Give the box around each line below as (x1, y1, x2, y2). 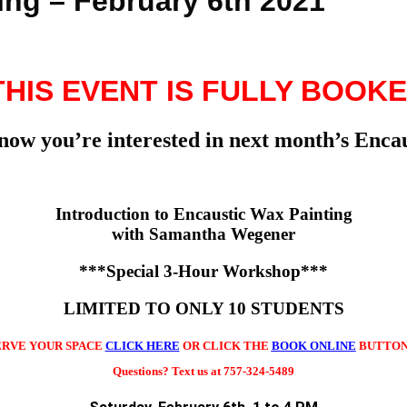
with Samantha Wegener (112, 224, 295, 244)
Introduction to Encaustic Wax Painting (55, 204, 352, 224)
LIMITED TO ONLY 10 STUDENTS (63, 298, 344, 318)
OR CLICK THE (179, 338, 272, 352)
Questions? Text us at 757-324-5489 (113, 364, 294, 379)
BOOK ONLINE (271, 338, 356, 352)
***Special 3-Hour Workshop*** (79, 261, 328, 281)
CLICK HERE (104, 338, 180, 352)
